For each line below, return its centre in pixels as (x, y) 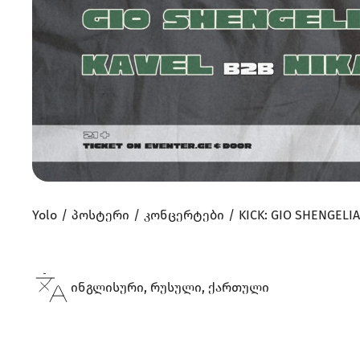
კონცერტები (184, 215)
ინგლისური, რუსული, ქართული (170, 287)
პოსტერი (100, 215)
